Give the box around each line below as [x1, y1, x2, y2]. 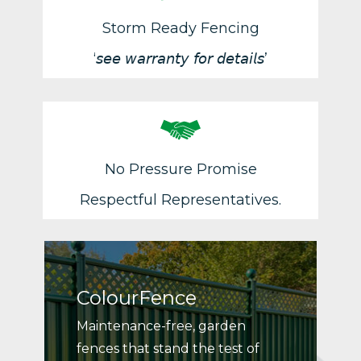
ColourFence [77, 286, 197, 310]
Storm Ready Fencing [102, 19, 259, 38]
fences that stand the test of [77, 341, 260, 357]
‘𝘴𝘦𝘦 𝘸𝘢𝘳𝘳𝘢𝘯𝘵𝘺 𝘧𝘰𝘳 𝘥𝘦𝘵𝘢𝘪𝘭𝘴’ [93, 50, 268, 68]
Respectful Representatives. [80, 191, 281, 210]
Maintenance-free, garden [77, 318, 247, 334]
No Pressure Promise [104, 160, 257, 179]
